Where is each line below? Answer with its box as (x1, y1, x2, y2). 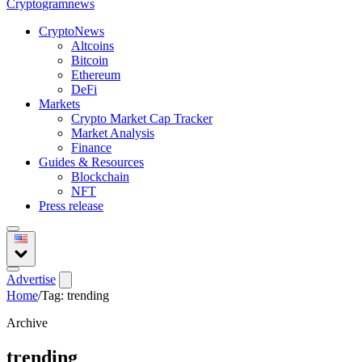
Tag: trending (41, 288, 109, 302)
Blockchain (71, 170, 129, 183)
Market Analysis (71, 126, 154, 140)
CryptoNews (39, 24, 104, 38)
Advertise (6, 272, 56, 286)
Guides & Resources (39, 155, 144, 169)
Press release (39, 199, 103, 213)
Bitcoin (71, 53, 108, 67)
